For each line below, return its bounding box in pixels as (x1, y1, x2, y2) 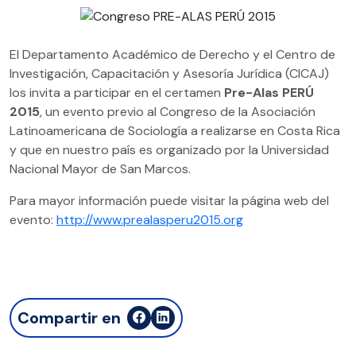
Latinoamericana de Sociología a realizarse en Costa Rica (10, 122, 340, 139)
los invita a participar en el (10, 83, 161, 101)
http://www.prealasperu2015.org (56, 211, 243, 228)
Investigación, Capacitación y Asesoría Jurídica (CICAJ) (10, 64, 329, 82)
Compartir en (17, 307, 121, 328)
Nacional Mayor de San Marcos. (10, 160, 191, 177)
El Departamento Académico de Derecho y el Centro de (10, 45, 335, 63)
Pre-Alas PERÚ (224, 83, 314, 101)
